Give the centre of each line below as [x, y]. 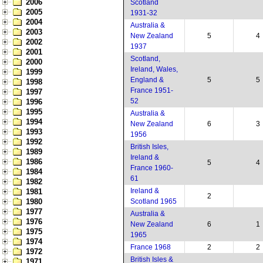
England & [147, 80]
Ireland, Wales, [154, 69]
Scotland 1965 [154, 201]
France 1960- [152, 168]
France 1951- [152, 90]
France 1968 [151, 247]
